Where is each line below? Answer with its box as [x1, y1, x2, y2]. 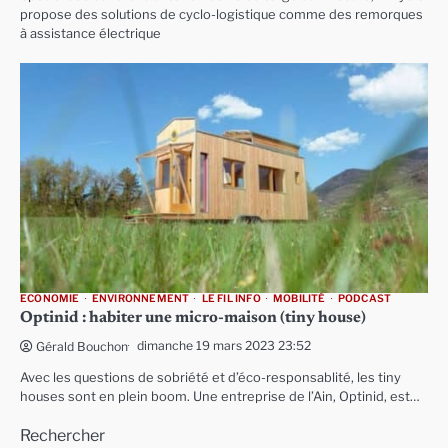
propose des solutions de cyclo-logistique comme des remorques [20, 7, 423, 22]
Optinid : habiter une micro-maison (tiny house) [20, 309, 366, 326]
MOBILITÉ [273, 291, 326, 305]
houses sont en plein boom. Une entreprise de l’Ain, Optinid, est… [20, 388, 420, 404]
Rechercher [20, 425, 105, 445]
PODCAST [337, 291, 392, 305]
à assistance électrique [20, 26, 161, 41]
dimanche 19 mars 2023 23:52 [137, 337, 311, 353]
